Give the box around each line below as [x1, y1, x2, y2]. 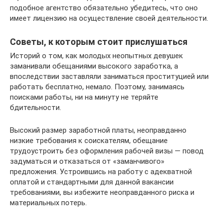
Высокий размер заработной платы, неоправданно [10, 126, 186, 135]
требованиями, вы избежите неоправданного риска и [10, 188, 194, 197]
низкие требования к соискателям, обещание [10, 136, 168, 146]
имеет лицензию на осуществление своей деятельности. [10, 14, 208, 23]
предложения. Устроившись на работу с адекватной [10, 167, 192, 177]
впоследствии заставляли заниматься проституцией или [10, 72, 209, 81]
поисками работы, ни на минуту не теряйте [10, 93, 158, 102]
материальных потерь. [10, 198, 87, 208]
